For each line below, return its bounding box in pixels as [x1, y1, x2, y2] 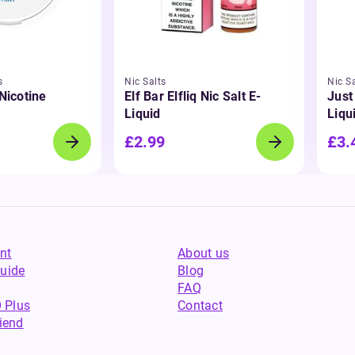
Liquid [124, 106, 161, 121]
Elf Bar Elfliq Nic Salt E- [124, 89, 261, 104]
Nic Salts [124, 76, 166, 87]
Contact [177, 298, 223, 313]
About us [177, 246, 229, 261]
